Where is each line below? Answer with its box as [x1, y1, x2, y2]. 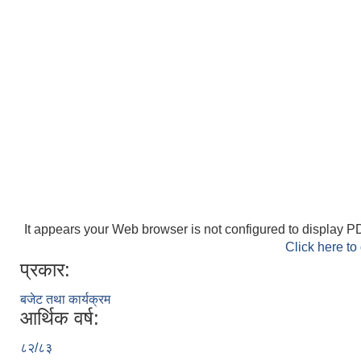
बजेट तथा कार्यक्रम [20, 293, 110, 306]
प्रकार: [20, 259, 70, 280]
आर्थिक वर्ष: [20, 307, 99, 329]
